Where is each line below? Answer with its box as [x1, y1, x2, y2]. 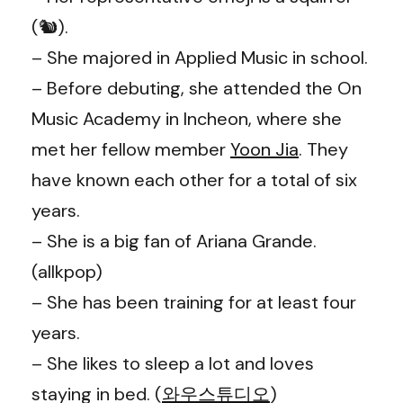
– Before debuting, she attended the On [31, 76, 362, 100]
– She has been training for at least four [31, 290, 356, 314]
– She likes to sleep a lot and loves [31, 351, 314, 375]
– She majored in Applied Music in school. [31, 45, 368, 69]
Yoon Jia [230, 137, 299, 161]
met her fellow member [31, 137, 230, 161]
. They [299, 137, 348, 161]
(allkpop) [31, 259, 103, 283]
